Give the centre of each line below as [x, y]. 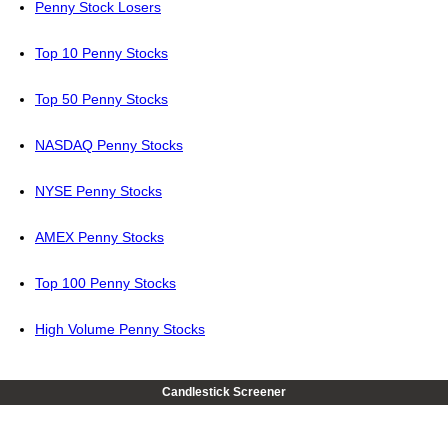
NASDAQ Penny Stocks [109, 145]
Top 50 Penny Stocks [101, 99]
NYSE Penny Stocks [98, 191]
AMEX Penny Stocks [99, 237]
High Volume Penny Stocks [120, 329]
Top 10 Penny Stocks [101, 53]
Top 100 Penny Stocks [105, 283]
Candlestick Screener [224, 392]
